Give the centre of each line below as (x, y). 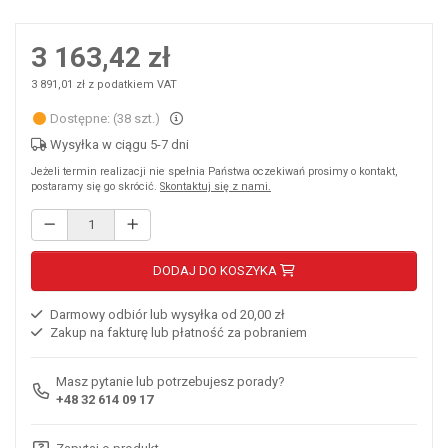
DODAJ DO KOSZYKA (216, 270)
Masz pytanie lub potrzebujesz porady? (171, 382)
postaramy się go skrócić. (95, 186)
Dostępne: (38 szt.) (104, 118)
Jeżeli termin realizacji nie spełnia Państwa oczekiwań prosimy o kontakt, (214, 171)
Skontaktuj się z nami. (215, 186)
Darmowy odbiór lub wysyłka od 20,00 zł (166, 315)
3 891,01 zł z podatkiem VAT (104, 84)
